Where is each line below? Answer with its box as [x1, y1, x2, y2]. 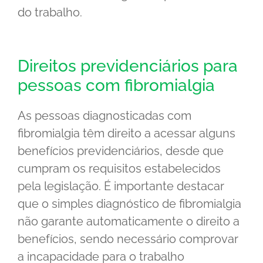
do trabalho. [18, 5, 82, 19]
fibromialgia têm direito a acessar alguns [18, 126, 235, 140]
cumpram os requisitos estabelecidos [18, 161, 221, 176]
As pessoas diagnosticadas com [18, 108, 191, 123]
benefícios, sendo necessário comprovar [18, 231, 238, 246]
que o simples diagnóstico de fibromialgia [18, 196, 241, 211]
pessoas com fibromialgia [18, 75, 215, 95]
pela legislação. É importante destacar [18, 178, 224, 193]
